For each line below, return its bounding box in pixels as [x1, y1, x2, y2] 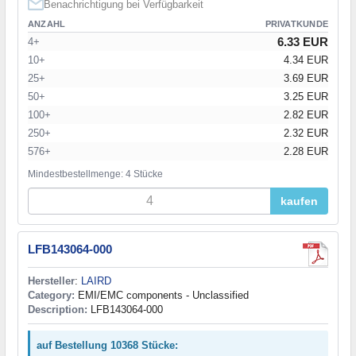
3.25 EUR [284, 91, 328, 103]
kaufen [281, 195, 318, 208]
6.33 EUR [277, 35, 328, 49]
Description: [28, 304, 87, 316]
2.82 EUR [284, 109, 328, 122]
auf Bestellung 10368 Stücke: [37, 339, 178, 352]
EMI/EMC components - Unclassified [75, 289, 249, 302]
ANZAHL [28, 19, 66, 29]
